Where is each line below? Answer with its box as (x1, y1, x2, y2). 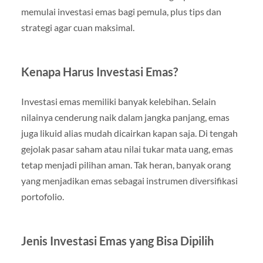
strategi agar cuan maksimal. (21, 22, 134, 33)
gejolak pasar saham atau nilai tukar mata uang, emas (21, 143, 233, 155)
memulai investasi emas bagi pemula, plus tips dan (21, 6, 221, 18)
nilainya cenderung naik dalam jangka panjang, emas (21, 112, 230, 123)
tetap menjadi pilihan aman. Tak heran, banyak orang (21, 159, 231, 171)
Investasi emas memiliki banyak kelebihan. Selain (21, 96, 216, 107)
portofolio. (21, 191, 64, 203)
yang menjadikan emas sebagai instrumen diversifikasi (21, 175, 238, 187)
